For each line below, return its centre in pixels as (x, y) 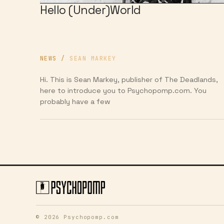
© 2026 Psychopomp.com (77, 217)
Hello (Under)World (90, 10)
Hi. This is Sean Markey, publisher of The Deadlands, (129, 79)
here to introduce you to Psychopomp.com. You (123, 90)
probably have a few (75, 101)
